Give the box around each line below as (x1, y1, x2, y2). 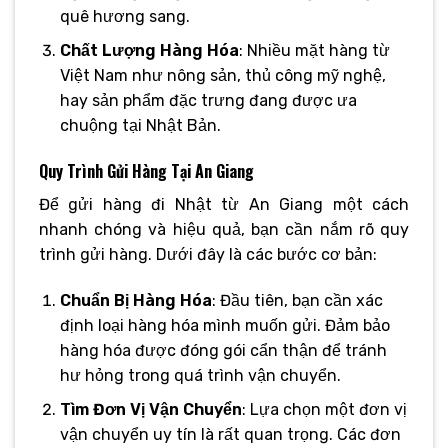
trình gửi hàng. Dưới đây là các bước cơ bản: (39, 245, 377, 264)
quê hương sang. (59, 6, 190, 26)
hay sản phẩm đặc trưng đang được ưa (59, 91, 357, 111)
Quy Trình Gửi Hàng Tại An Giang (39, 159, 254, 183)
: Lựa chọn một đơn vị (241, 400, 407, 420)
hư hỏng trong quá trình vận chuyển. (59, 365, 341, 385)
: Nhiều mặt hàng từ (238, 41, 390, 61)
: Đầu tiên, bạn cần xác (211, 290, 383, 310)
